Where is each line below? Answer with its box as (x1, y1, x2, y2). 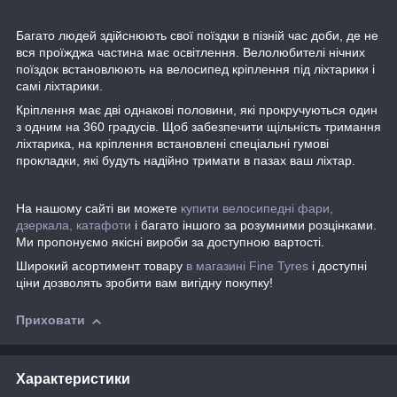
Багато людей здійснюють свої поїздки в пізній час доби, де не (16, 28, 378, 43)
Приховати (16, 313, 85, 328)
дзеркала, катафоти (16, 218, 131, 233)
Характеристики (16, 370, 130, 386)
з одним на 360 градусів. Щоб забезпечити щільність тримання (16, 120, 381, 135)
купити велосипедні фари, (181, 201, 333, 216)
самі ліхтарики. (16, 79, 103, 94)
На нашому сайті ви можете (16, 201, 181, 216)
